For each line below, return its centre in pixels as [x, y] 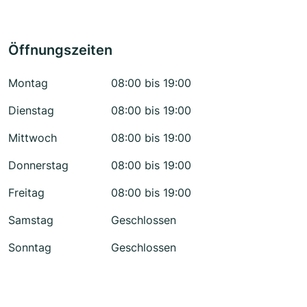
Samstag [31, 220]
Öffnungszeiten [60, 50]
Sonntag [30, 248]
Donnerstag [38, 165]
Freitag [26, 193]
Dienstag [31, 111]
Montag [28, 83]
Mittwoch [33, 138]
